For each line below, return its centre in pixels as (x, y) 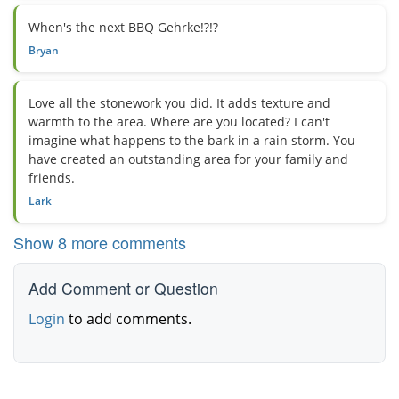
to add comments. (128, 319)
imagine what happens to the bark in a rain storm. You (192, 141)
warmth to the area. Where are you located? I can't (179, 122)
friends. (52, 178)
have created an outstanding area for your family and (188, 159)
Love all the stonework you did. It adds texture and (179, 103)
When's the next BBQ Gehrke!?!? (123, 28)
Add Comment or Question (123, 289)
